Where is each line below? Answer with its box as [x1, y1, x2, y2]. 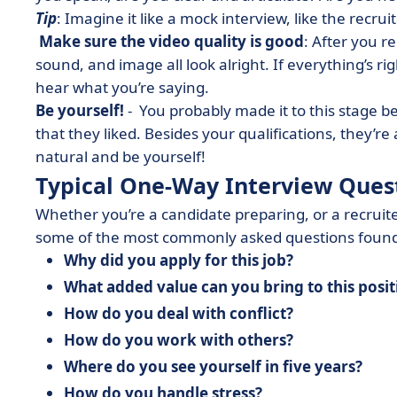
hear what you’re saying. [35, 77, 216, 97]
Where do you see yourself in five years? [64, 356, 366, 377]
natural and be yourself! [35, 146, 209, 167]
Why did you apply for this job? [64, 250, 297, 270]
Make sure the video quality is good [39, 31, 304, 51]
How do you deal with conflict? [64, 303, 297, 323]
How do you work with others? [64, 330, 297, 350]
